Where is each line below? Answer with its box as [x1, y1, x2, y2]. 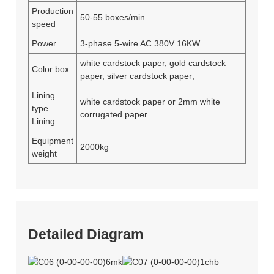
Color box [31, 64, 69, 74]
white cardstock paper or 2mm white [80, 96, 220, 106]
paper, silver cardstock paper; [80, 70, 194, 81]
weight [31, 148, 57, 158]
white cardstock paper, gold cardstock [80, 57, 226, 68]
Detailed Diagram [28, 226, 143, 242]
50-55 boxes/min [80, 12, 145, 22]
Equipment [31, 135, 73, 146]
